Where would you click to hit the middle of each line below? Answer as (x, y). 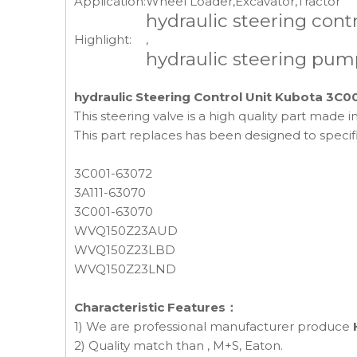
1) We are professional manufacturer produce (214, 326)
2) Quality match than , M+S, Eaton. (178, 345)
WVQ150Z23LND (125, 269)
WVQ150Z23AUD (126, 231)
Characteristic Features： (156, 307)
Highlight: (103, 39)
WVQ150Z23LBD (125, 250)
